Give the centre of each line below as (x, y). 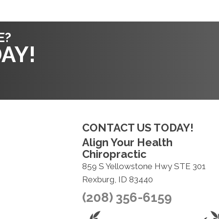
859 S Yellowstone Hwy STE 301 (144, 166)
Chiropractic (114, 154)
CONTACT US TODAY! (138, 128)
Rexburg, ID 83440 (117, 179)
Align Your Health (127, 142)
